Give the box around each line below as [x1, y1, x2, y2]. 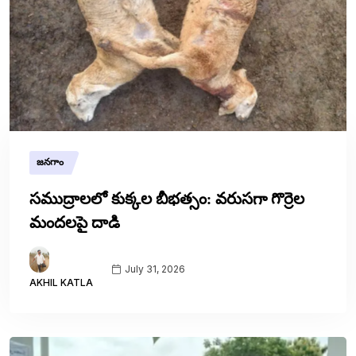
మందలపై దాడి [29, 211, 120, 232]
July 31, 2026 [122, 263, 185, 276]
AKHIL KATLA [29, 276, 93, 288]
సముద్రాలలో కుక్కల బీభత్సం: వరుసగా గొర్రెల [29, 188, 304, 208]
